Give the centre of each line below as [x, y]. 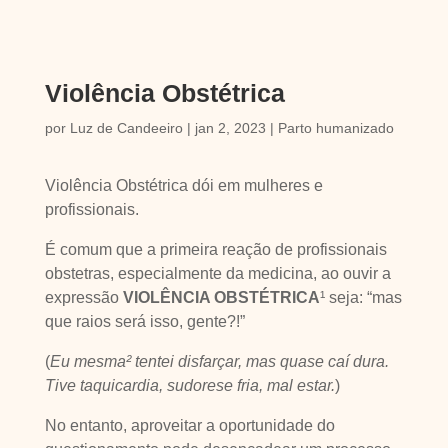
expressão [83, 297]
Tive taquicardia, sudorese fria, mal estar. [189, 385]
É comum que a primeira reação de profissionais [215, 249]
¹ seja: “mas [360, 297]
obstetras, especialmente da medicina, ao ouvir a [217, 273]
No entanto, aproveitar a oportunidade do [189, 425]
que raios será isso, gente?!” [146, 321]
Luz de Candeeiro [126, 128]
